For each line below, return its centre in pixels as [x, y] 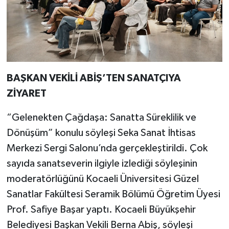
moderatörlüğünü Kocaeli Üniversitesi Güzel [102, 179]
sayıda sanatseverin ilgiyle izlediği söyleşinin [102, 164]
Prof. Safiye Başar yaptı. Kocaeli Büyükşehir [101, 210]
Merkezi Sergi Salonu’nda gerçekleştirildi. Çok [107, 148]
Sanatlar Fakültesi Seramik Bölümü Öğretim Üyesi [113, 194]
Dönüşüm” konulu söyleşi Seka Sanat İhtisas [101, 133]
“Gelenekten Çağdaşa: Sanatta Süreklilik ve [101, 118]
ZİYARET [26, 94]
